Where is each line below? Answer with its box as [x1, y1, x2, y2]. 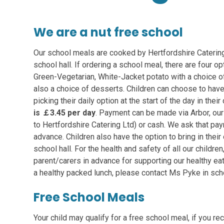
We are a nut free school [33, 23, 183, 40]
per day [65, 107, 96, 117]
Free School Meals [33, 188, 145, 205]
